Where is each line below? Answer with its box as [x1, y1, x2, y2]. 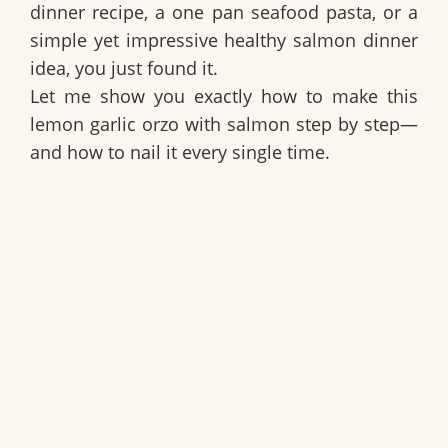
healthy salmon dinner [224, 28, 419, 53]
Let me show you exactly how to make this [30, 84, 418, 109]
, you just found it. [66, 56, 218, 81]
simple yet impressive [30, 28, 225, 53]
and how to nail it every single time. [30, 140, 330, 165]
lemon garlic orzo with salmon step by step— [30, 112, 418, 137]
